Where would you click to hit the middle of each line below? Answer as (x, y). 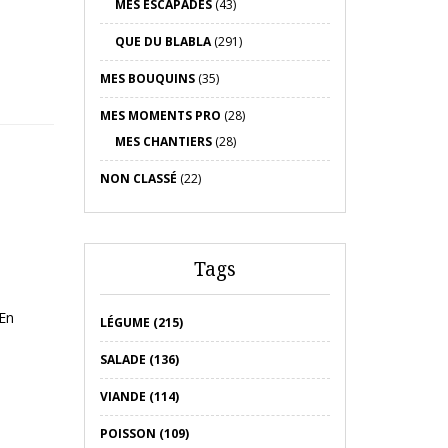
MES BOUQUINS (147, 78)
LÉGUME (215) (141, 322)
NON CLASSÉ (138, 178)
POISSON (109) (144, 433)
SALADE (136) (139, 359)
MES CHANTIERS (163, 141)
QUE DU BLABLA (162, 41)
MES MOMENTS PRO (160, 115)
